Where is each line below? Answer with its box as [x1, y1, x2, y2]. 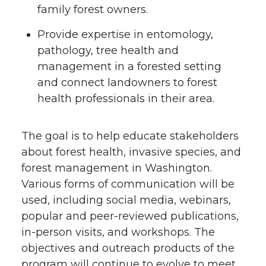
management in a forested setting [37, 60, 221, 74]
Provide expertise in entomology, [37, 28, 213, 42]
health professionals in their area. [37, 92, 214, 106]
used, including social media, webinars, [21, 194, 231, 207]
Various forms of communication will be [21, 178, 235, 191]
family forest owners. [37, 2, 148, 16]
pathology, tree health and [37, 44, 179, 58]
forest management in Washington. [21, 161, 212, 175]
